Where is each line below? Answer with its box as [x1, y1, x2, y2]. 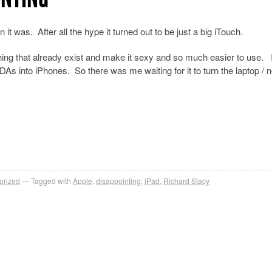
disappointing [96, 175, 141, 186]
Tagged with [31, 175, 71, 186]
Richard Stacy [163, 175, 209, 186]
